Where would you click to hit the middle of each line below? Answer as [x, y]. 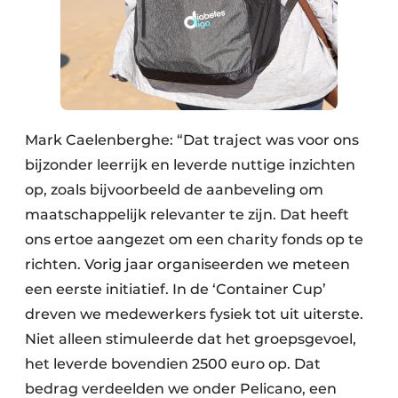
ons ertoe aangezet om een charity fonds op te [194, 239]
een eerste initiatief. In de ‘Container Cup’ [175, 289]
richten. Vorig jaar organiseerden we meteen [187, 264]
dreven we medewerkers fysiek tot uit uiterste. [194, 314]
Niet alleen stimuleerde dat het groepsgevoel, [191, 339]
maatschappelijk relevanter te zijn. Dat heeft [187, 215]
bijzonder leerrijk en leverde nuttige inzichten [190, 165]
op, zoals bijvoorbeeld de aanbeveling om [174, 190]
